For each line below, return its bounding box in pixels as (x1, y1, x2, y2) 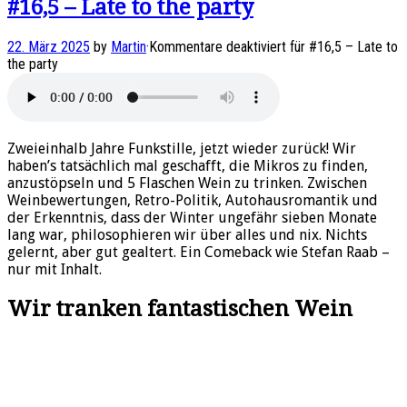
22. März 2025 (7, 37, 90, 55)
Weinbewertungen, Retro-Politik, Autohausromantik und (7, 191, 378, 209)
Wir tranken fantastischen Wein (7, 295, 352, 322)
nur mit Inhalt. (7, 260, 102, 278)
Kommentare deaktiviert (149, 37, 286, 55)
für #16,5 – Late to (286, 37, 398, 55)
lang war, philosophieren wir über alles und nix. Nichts (7, 225, 367, 243)
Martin (111, 37, 146, 55)
